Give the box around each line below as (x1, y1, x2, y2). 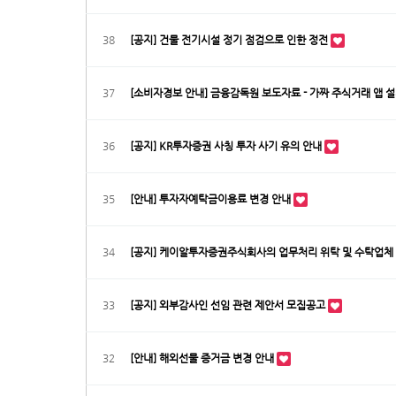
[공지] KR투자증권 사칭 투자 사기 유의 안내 (130, 140, 324, 152)
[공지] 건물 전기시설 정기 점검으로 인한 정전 (130, 34, 331, 46)
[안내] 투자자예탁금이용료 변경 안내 (130, 193, 293, 205)
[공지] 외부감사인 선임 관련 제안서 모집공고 (130, 299, 328, 311)
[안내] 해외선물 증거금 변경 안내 (130, 352, 277, 364)
